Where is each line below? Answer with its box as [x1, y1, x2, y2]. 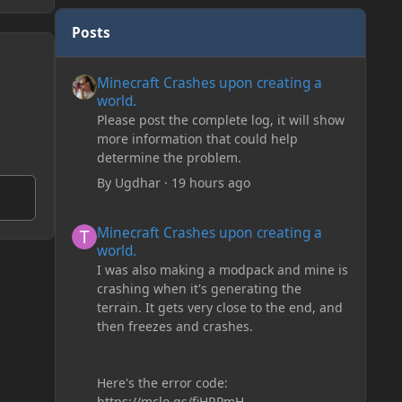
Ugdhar [114, 173, 161, 191]
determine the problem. [96, 148, 241, 166]
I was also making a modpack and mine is [96, 260, 348, 278]
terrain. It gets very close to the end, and [96, 298, 343, 316]
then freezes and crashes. [96, 317, 253, 335]
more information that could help [96, 129, 298, 147]
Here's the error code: [96, 373, 228, 391]
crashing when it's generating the [96, 279, 301, 297]
